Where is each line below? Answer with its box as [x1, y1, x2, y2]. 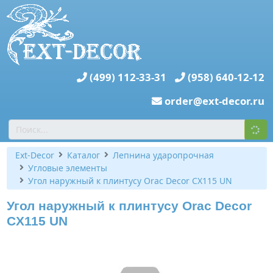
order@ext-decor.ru [165, 94, 264, 108]
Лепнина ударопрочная [112, 149, 214, 161]
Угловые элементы [27, 162, 107, 174]
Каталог [66, 149, 100, 161]
